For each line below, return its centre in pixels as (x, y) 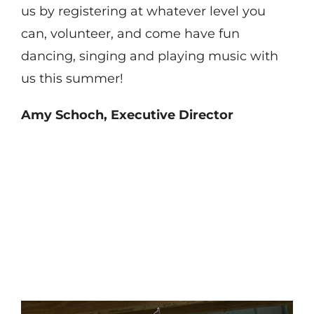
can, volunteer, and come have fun (130, 33)
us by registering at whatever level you (143, 11)
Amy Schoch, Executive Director (127, 115)
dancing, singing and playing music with (149, 56)
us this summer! (72, 78)
